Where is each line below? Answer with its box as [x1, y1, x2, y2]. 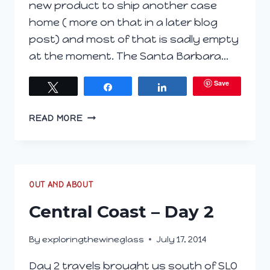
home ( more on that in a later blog [29, 15, 218, 29]
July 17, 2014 [156, 233, 207, 245]
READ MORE [29, 112, 83, 124]
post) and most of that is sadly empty [29, 32, 239, 46]
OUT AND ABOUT [29, 180, 93, 189]
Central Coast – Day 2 [29, 201, 214, 222]
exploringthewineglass [42, 233, 145, 245]
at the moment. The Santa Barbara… [29, 49, 228, 63]
